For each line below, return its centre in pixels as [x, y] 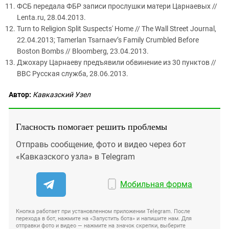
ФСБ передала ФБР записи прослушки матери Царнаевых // [117, 6]
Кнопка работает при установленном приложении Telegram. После [103, 211]
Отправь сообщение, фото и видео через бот [101, 144]
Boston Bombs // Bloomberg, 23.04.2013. [83, 51]
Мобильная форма [156, 184]
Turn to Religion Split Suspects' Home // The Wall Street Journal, [117, 28]
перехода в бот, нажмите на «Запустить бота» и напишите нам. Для [104, 218]
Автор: [20, 94]
